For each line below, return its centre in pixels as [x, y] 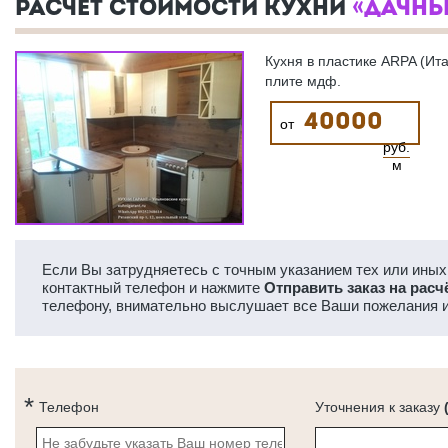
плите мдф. [303, 81]
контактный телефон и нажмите [153, 287]
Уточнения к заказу [379, 407]
